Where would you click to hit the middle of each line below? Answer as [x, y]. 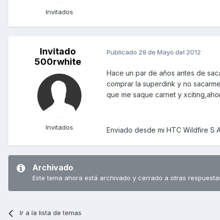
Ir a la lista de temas [51, 213]
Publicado [123, 52]
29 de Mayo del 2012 [170, 52]
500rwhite [57, 62]
